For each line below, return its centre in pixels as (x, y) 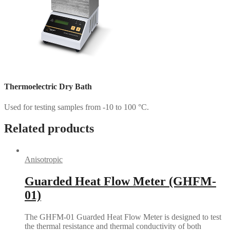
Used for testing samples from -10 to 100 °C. (76, 107)
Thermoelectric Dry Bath (48, 87)
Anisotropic (44, 160)
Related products (49, 129)
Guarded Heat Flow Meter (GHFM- (120, 181)
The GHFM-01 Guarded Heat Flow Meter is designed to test (123, 217)
